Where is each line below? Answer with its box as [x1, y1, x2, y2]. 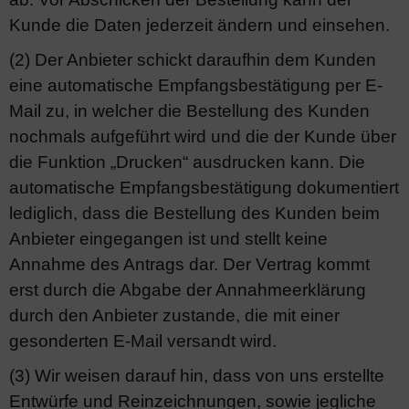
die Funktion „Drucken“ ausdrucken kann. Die [9, 152, 365, 172]
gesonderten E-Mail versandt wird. [9, 331, 277, 351]
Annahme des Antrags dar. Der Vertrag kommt [9, 255, 370, 274]
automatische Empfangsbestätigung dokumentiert [9, 178, 399, 197]
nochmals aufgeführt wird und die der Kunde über [9, 127, 396, 146]
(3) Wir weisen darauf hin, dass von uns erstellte [9, 366, 384, 385]
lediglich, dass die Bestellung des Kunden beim [9, 204, 380, 223]
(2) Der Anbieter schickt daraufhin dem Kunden [9, 50, 376, 69]
